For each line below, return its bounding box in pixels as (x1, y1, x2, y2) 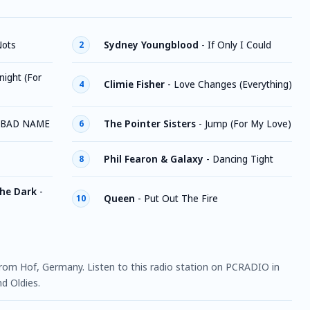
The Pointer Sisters (104, 117, 196, 130)
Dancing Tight (212, 152, 273, 165)
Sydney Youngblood (104, 38, 199, 51)
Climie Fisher (104, 77, 165, 91)
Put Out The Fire (144, 192, 218, 205)
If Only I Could (208, 38, 271, 51)
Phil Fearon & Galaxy (104, 152, 203, 165)
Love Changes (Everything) (174, 77, 292, 91)
